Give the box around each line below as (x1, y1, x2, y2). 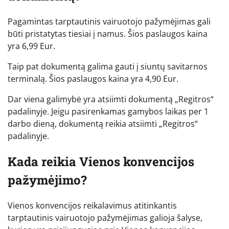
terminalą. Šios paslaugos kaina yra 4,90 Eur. (8, 73, 178, 85)
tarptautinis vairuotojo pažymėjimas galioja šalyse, (8, 212, 202, 223)
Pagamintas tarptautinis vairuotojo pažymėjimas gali (8, 16, 211, 28)
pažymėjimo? (8, 172, 87, 189)
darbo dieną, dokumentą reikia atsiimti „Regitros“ (8, 118, 198, 130)
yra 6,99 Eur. (8, 40, 55, 52)
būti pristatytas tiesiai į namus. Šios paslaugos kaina (8, 28, 208, 40)
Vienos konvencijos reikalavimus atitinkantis (8, 199, 177, 211)
